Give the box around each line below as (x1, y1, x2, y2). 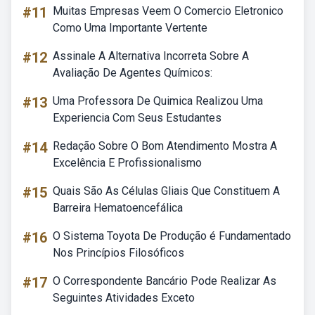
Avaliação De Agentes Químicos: (53, 66, 212, 79)
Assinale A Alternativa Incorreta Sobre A (53, 49, 249, 63)
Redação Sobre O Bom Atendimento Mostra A (53, 139, 277, 153)
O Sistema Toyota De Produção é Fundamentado (53, 229, 291, 243)
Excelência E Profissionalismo (53, 156, 202, 169)
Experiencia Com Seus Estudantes (53, 111, 221, 124)
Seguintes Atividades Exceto (53, 291, 195, 304)
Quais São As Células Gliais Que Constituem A (53, 184, 280, 198)
